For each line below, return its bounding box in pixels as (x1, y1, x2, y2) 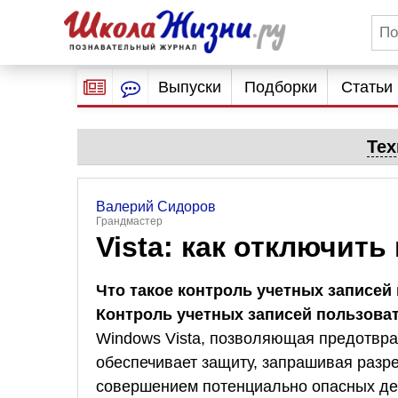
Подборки (244, 78, 318, 96)
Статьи (340, 78, 393, 96)
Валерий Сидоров (96, 199, 216, 214)
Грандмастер (96, 215, 163, 227)
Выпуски (157, 78, 221, 96)
